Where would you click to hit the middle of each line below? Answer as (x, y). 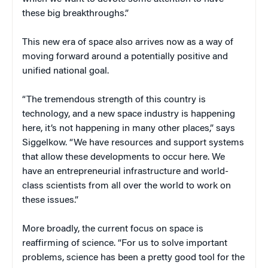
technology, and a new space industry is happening (129, 115)
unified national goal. (66, 71)
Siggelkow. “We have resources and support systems (133, 143)
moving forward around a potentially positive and (125, 57)
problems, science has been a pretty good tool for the (133, 258)
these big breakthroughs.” (75, 14)
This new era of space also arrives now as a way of (128, 43)
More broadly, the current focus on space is (113, 229)
